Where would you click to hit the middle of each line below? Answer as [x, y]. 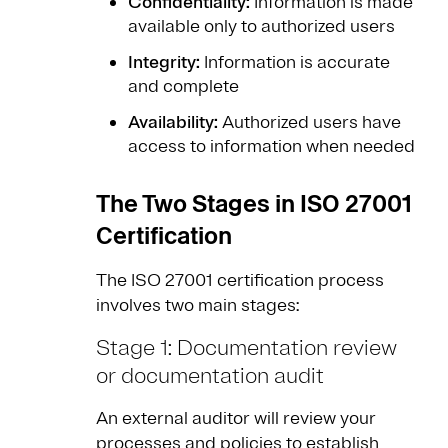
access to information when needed [271, 146]
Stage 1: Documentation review [246, 348]
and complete [183, 86]
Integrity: [164, 62]
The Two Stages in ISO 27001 [254, 204]
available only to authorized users [261, 26]
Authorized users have [309, 122]
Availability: [173, 122]
